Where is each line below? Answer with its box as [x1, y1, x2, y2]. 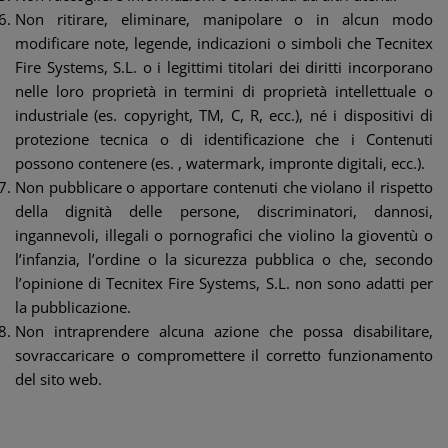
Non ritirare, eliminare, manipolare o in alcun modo [15, 9, 433, 29]
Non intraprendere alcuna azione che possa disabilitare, [15, 321, 433, 341]
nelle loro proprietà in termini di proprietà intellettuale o [15, 81, 433, 101]
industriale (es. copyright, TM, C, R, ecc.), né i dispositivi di [15, 105, 433, 125]
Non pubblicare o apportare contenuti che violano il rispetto [15, 177, 433, 197]
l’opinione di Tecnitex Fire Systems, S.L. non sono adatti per [15, 273, 433, 293]
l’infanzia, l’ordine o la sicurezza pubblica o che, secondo [15, 249, 433, 269]
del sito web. [15, 369, 102, 389]
